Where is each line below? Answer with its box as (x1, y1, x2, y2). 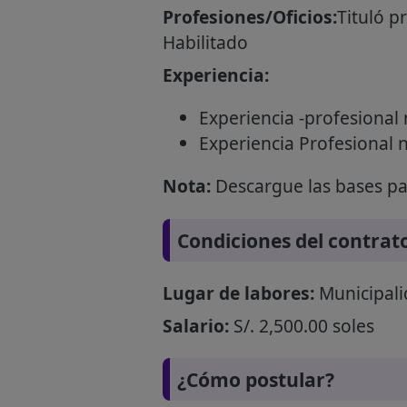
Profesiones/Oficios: (162, 5, 337, 30)
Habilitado (162, 30, 248, 55)
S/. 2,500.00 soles (228, 313, 374, 338)
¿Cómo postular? (176, 365, 334, 392)
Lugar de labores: (162, 280, 314, 305)
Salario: (162, 313, 229, 338)
